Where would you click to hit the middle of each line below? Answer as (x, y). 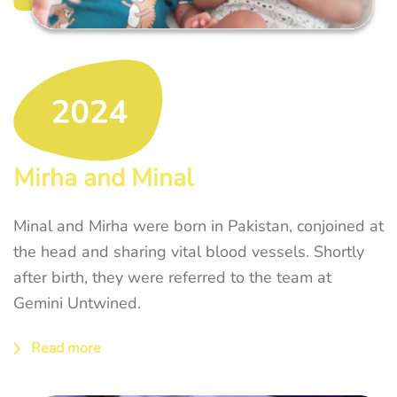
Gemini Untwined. (77, 304)
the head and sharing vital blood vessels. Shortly (189, 252)
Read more (66, 348)
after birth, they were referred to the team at (172, 278)
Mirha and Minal (103, 179)
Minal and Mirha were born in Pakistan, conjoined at (198, 226)
